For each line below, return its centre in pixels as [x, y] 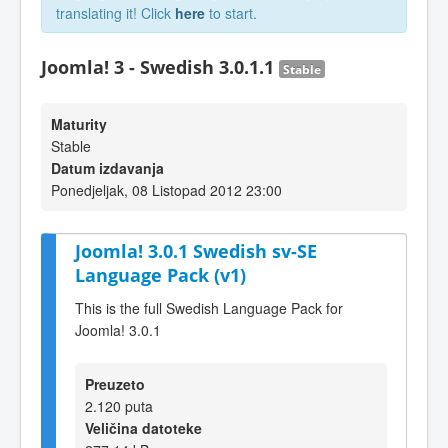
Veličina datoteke [143, 427]
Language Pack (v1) [160, 275]
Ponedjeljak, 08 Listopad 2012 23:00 [166, 190]
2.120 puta [119, 405]
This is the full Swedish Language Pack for [209, 307]
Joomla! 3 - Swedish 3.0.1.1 [160, 67]
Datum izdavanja [107, 168]
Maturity [79, 124]
